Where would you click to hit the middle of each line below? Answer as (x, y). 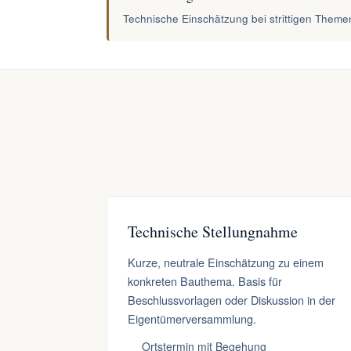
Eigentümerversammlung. (192, 318)
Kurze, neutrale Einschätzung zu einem (226, 262)
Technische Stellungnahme (213, 232)
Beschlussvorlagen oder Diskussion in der (232, 300)
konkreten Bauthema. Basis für (205, 281)
